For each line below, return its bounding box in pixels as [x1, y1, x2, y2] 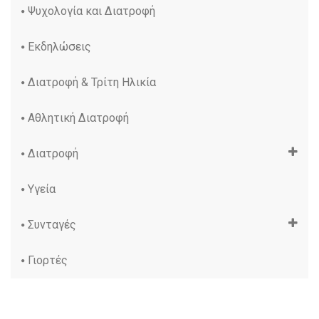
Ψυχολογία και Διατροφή [28, 4, 155, 18]
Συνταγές [28, 217, 76, 231]
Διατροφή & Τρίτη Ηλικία [28, 75, 156, 89]
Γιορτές [28, 253, 68, 267]
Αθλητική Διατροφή [28, 110, 129, 125]
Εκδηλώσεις [28, 39, 91, 53]
